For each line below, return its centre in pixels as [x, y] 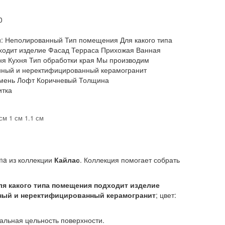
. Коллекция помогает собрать [130, 160]
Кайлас [67, 160]
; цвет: [166, 195]
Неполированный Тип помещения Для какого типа [89, 40]
